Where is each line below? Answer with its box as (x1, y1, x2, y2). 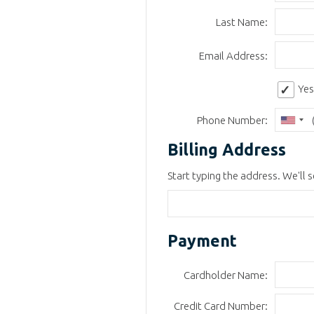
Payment (168, 231, 238, 250)
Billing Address (168, 139, 287, 158)
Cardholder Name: (183, 269, 268, 282)
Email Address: (198, 49, 268, 62)
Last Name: (215, 16, 268, 29)
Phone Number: (196, 114, 268, 126)
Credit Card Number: (173, 299, 268, 312)
